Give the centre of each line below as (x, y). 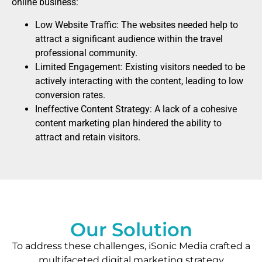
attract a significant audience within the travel (129, 39)
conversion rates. (70, 95)
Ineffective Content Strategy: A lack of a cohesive (136, 109)
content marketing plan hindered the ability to (128, 123)
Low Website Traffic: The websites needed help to (137, 25)
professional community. (86, 53)
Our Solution (131, 229)
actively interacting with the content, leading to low (139, 81)
